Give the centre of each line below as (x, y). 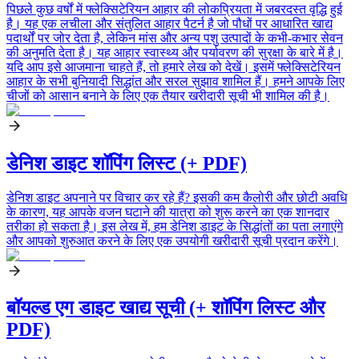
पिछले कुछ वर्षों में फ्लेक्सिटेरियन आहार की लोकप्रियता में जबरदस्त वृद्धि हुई (174, 9)
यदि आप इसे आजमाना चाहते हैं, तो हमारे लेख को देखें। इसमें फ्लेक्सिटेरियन (173, 67)
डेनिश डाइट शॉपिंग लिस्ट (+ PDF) (127, 163)
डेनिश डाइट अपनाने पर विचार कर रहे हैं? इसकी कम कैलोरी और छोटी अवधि (177, 197)
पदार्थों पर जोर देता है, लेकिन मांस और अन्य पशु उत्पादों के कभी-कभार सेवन (175, 38)
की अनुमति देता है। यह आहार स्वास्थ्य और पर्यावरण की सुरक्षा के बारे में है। (175, 52)
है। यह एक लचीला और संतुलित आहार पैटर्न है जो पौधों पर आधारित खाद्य (169, 23)
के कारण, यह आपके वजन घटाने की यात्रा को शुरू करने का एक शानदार (168, 212)
